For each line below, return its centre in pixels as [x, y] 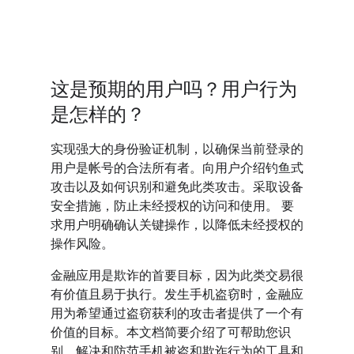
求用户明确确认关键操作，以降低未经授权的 [177, 226]
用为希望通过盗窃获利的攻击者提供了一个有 [177, 314]
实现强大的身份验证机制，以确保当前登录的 [177, 150]
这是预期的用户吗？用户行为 [174, 90]
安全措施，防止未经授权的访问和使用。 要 [172, 207]
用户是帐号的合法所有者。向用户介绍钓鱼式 [177, 169]
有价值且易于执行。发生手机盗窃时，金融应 [177, 295]
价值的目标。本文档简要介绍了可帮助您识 [171, 333]
